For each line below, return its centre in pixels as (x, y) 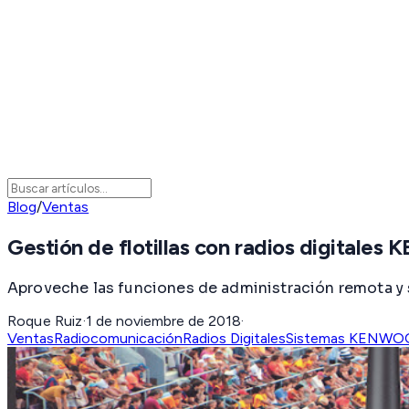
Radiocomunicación (118, 338)
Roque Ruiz (45, 320)
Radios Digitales (234, 338)
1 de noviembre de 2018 (163, 320)
